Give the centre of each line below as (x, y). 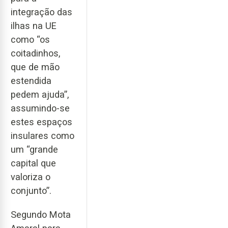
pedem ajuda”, (40, 95)
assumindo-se (40, 108)
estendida (31, 81)
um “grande (34, 150)
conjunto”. (31, 191)
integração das (41, 12)
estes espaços (41, 122)
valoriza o (31, 177)
